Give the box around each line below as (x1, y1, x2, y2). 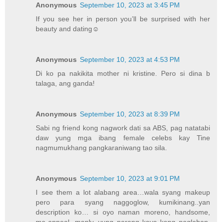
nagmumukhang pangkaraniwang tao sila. (36, 144, 167, 152)
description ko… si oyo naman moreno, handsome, (36, 208, 210, 217)
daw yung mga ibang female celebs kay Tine (36, 134, 210, 142)
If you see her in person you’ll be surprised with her (36, 15, 210, 23)
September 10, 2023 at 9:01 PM (80, 174, 180, 183)
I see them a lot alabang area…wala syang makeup (36, 188, 210, 197)
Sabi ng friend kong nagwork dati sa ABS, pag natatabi (36, 124, 210, 132)
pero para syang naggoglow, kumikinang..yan (36, 198, 210, 207)
